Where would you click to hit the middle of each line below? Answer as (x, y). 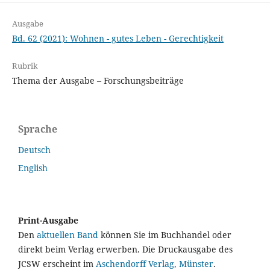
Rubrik (25, 66)
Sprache (38, 129)
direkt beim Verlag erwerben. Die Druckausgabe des (125, 250)
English (33, 168)
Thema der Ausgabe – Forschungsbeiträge (98, 81)
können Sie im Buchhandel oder (165, 235)
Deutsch (34, 150)
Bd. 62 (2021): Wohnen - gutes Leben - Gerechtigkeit (118, 39)
